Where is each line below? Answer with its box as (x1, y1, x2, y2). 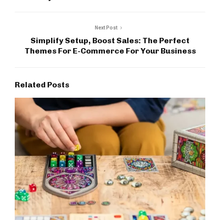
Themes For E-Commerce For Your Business (24, 46, 196, 56)
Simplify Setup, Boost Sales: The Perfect (30, 36, 190, 46)
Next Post (95, 25, 117, 31)
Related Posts (15, 80, 69, 90)
